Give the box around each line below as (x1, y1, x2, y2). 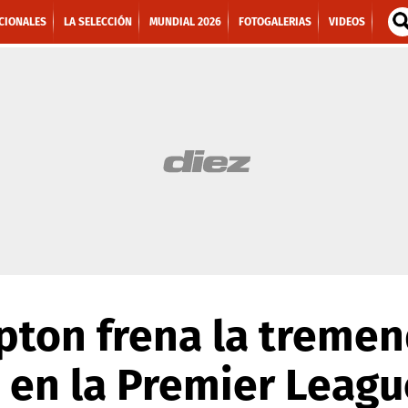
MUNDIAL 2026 (149, 15, 221, 28)
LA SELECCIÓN (64, 15, 132, 28)
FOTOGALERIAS (239, 15, 311, 28)
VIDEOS (329, 15, 365, 28)
